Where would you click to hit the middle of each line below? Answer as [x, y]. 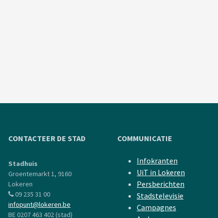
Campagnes [156, 207]
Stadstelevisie [160, 196]
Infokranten [157, 161]
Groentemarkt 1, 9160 [40, 174]
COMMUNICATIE [145, 138]
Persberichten [161, 184]
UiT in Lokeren [161, 172]
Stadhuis [23, 163]
